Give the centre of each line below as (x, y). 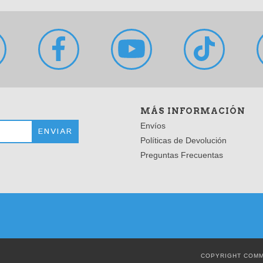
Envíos (153, 126)
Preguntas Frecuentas (182, 155)
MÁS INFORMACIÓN (193, 111)
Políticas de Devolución (183, 140)
